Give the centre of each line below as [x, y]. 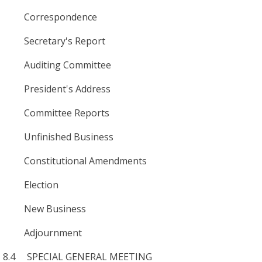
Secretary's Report [54, 41]
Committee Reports [56, 113]
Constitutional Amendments [75, 161]
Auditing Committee [57, 65]
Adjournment [42, 232]
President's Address [57, 89]
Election [31, 185]
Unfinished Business [58, 137]
